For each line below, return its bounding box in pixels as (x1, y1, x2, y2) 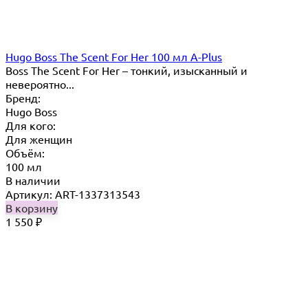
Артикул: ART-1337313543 (5, 187, 140, 201)
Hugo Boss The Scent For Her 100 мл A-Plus (5, 49, 222, 64)
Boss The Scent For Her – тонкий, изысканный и (5, 63, 247, 78)
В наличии (5, 173, 60, 188)
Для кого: (5, 118, 56, 133)
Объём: (5, 146, 45, 160)
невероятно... (5, 77, 74, 91)
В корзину (5, 201, 58, 215)
